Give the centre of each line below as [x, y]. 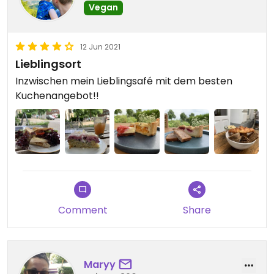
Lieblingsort [48, 64]
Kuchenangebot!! [57, 96]
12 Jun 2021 [100, 47]
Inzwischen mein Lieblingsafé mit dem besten [124, 81]
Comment [83, 210]
